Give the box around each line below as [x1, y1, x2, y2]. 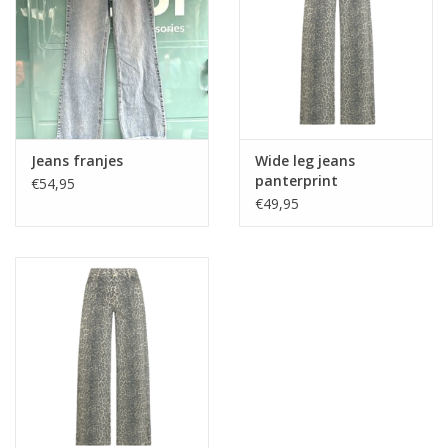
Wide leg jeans [255, 151, 355, 171]
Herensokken [15, 148, 100, 167]
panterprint [255, 171, 338, 191]
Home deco [15, 36, 91, 55]
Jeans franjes [31, 151, 123, 171]
